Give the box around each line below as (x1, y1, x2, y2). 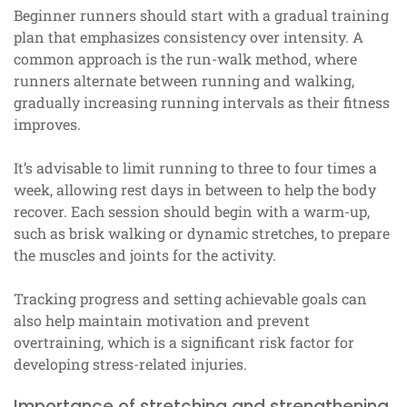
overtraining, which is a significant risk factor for (14, 332, 354, 352)
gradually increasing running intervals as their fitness (14, 92, 390, 112)
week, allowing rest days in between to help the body (14, 179, 376, 199)
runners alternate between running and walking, (14, 70, 354, 90)
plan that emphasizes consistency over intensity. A (14, 26, 363, 46)
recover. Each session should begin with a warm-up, (14, 201, 370, 221)
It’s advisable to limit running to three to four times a (14, 157, 377, 177)
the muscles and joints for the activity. (14, 244, 276, 264)
